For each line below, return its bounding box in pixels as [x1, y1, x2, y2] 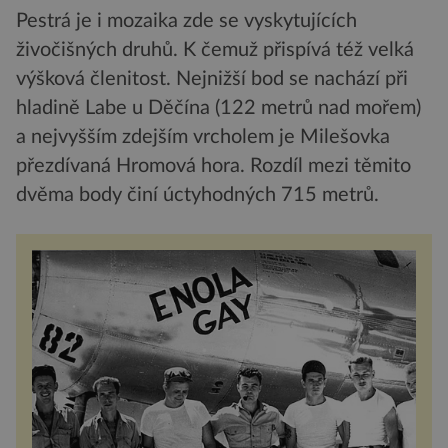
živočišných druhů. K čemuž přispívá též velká [16, 39, 414, 60]
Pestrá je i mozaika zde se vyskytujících [16, 10, 357, 31]
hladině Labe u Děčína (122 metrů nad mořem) [16, 97, 421, 118]
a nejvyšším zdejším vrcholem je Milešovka [16, 126, 390, 147]
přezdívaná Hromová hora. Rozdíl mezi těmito [16, 155, 411, 176]
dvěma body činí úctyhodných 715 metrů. [16, 184, 379, 205]
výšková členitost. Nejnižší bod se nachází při [16, 68, 408, 89]
